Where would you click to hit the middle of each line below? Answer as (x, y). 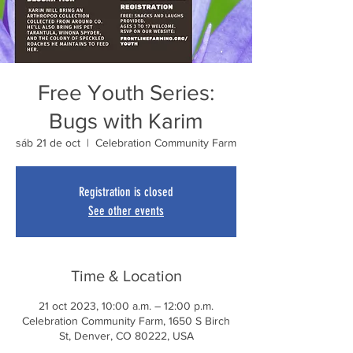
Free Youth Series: (126, 92)
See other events (126, 210)
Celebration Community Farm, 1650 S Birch (126, 320)
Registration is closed (126, 191)
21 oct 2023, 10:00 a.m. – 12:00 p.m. (126, 305)
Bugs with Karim (126, 121)
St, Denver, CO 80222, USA (126, 335)
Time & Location (126, 275)
